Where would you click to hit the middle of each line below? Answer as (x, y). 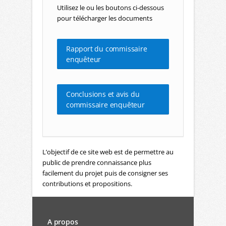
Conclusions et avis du (103, 94)
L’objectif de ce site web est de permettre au (108, 152)
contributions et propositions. (87, 183)
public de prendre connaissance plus (97, 162)
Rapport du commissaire (107, 48)
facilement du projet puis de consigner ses (105, 173)
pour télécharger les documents (105, 18)
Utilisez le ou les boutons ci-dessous (110, 7)
